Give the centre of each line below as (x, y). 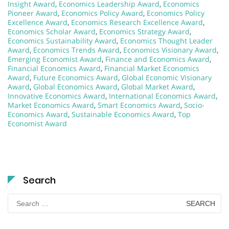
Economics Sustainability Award (62, 40)
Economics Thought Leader (166, 40)
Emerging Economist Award (55, 59)
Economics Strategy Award (144, 31)
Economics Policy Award (102, 13)
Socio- (194, 105)
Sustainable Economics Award (123, 114)
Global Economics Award (75, 86)
